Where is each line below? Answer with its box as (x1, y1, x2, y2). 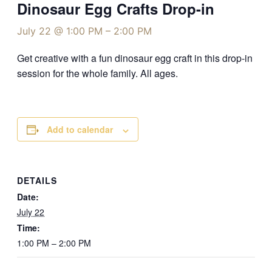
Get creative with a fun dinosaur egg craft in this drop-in (17, 51, 253, 66)
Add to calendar (47, 123, 113, 136)
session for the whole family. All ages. (17, 66, 178, 81)
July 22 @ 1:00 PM (17, 25, 103, 38)
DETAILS (17, 174, 57, 187)
